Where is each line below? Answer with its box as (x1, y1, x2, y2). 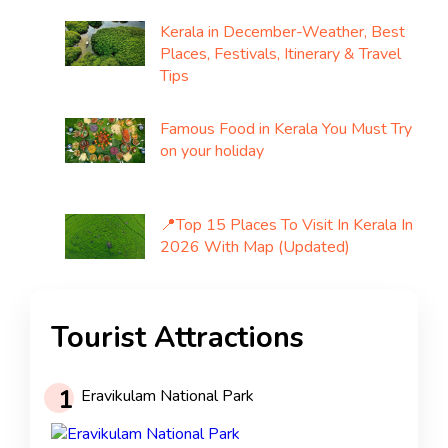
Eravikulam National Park (81, 385, 254, 408)
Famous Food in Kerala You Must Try (160, 117, 412, 140)
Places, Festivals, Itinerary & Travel (160, 43, 401, 66)
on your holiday (160, 139, 264, 162)
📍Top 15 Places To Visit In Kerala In (160, 213, 413, 236)
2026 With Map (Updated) (160, 235, 350, 258)
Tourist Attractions (51, 317, 304, 357)
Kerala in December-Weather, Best (160, 21, 405, 44)
